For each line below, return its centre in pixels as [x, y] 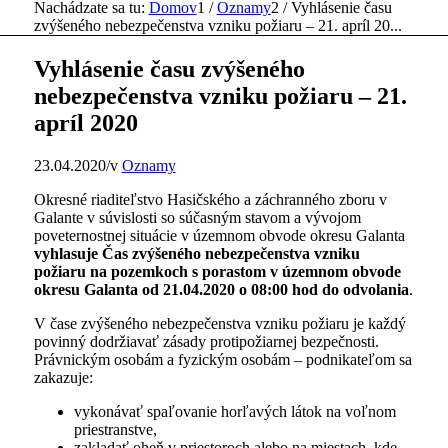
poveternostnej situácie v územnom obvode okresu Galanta [219, 235]
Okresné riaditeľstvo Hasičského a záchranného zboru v [210, 199]
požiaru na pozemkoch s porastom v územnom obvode [217, 271]
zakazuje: [63, 377]
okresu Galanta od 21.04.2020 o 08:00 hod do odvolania [221, 289]
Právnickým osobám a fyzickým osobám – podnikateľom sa [222, 359]
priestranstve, [115, 429]
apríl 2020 [85, 122]
